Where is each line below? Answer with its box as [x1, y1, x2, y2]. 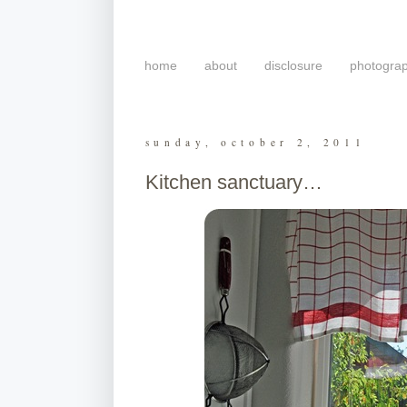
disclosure [263, 58, 323, 74]
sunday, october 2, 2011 [144, 134, 366, 149]
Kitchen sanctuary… [144, 170, 323, 194]
